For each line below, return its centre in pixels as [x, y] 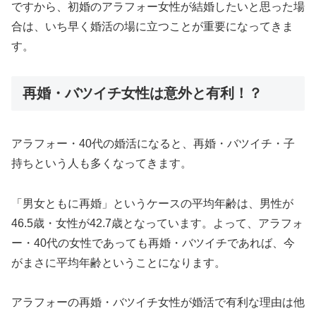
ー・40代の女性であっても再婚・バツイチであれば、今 [153, 243]
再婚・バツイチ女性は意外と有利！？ [142, 93]
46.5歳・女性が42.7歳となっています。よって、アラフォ [157, 223]
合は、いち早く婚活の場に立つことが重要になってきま [152, 26]
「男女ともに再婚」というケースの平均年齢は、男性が [152, 203]
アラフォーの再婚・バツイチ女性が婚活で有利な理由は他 [158, 303]
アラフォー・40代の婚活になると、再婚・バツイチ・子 [153, 143]
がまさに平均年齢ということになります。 [119, 262]
